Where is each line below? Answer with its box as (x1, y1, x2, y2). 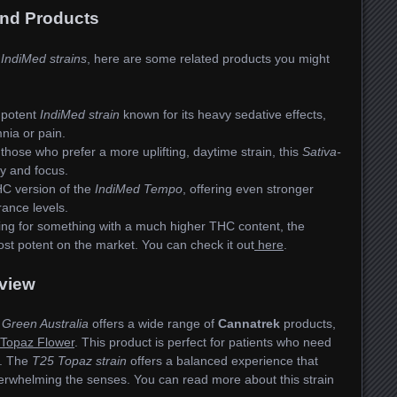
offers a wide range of (89, 316, 218, 331)
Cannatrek (218, 316, 280, 331)
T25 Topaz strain (32, 354, 127, 369)
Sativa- (302, 144, 341, 159)
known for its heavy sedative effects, (120, 106, 326, 121)
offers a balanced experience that (127, 354, 318, 369)
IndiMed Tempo (95, 181, 183, 196)
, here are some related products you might (87, 51, 330, 66)
